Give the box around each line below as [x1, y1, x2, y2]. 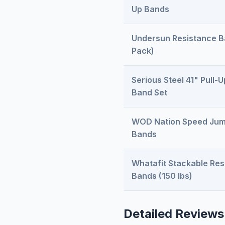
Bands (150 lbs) [132, 171, 192, 181]
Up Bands [132, 4, 169, 14]
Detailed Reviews [124, 206, 224, 221]
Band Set [132, 87, 167, 97]
